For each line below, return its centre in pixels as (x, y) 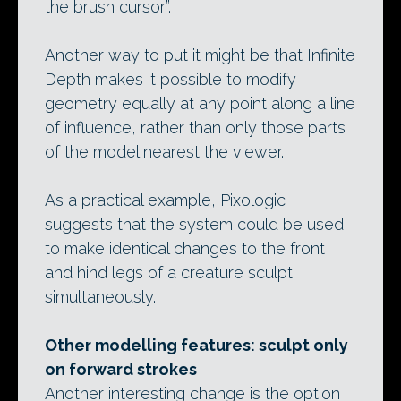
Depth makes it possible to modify (171, 80)
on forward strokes (121, 370)
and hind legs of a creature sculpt (169, 273)
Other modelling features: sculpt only (196, 346)
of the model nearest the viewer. (164, 152)
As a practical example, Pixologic (165, 200)
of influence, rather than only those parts (195, 128)
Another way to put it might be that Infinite (200, 55)
